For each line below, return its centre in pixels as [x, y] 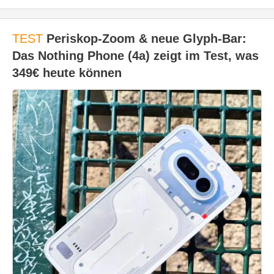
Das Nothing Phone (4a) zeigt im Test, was [135, 56]
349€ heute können [67, 73]
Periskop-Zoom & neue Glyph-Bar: [145, 39]
